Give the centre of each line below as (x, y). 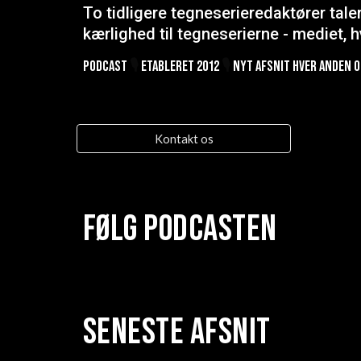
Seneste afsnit (176, 332)
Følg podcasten (180, 229)
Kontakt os (184, 139)
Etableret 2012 (181, 66)
